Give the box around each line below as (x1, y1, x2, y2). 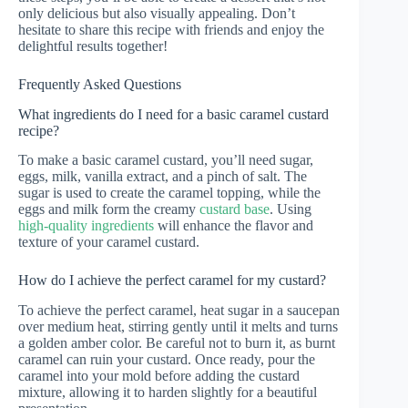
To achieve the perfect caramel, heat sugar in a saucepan (18, 302, 340, 319)
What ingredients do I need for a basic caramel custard (18, 106, 329, 122)
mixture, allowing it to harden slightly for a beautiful (18, 384, 317, 401)
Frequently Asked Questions (18, 76, 181, 92)
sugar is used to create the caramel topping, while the (18, 185, 321, 201)
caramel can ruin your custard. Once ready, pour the (18, 352, 315, 368)
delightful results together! (18, 37, 168, 54)
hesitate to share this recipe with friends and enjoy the (18, 21, 324, 37)
